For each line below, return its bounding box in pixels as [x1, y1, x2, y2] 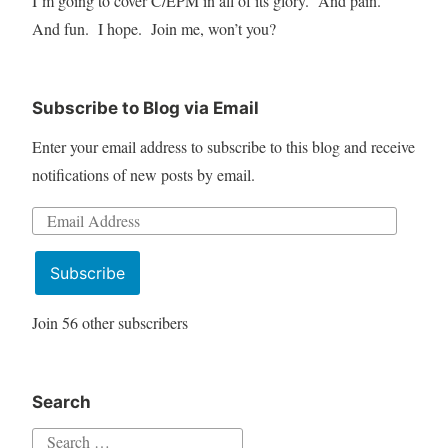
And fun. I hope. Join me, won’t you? [31, 17, 276, 39]
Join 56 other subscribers [31, 312, 188, 334]
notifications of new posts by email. [31, 163, 255, 185]
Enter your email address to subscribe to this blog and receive [31, 135, 415, 157]
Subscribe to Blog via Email [31, 97, 259, 118]
